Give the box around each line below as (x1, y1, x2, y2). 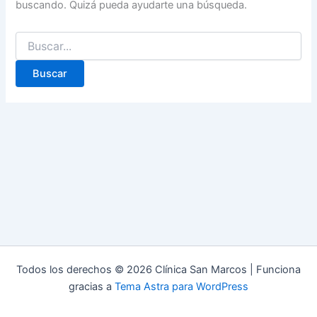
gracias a (69, 280, 115, 293)
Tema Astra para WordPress (115, 280, 248, 293)
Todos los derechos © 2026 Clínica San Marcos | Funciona (16, 263, 301, 276)
